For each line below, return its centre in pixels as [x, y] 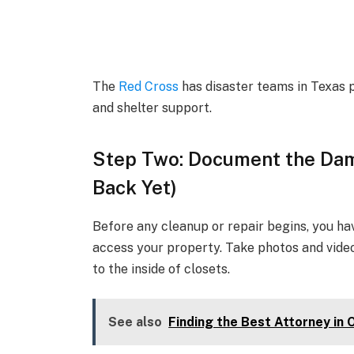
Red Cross [149, 87]
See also [136, 322]
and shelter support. [153, 108]
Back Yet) [135, 187]
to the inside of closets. [162, 269]
